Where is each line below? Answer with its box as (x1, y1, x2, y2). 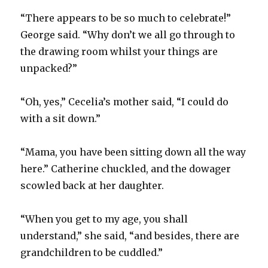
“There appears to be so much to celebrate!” (20, 11, 232, 24)
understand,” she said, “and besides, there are (20, 229, 240, 242)
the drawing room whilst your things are (20, 45, 218, 57)
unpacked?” (20, 62, 78, 74)
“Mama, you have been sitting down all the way (20, 145, 246, 158)
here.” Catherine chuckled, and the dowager (20, 162, 232, 175)
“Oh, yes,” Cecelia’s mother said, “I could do (20, 95, 229, 108)
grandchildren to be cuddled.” (20, 246, 163, 258)
